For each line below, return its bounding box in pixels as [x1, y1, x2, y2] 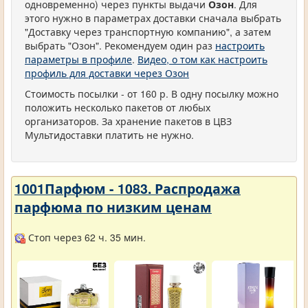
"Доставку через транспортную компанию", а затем [25, 25, 271, 38]
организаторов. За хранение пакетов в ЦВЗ [25, 114, 232, 128]
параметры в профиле [25, 52, 132, 66]
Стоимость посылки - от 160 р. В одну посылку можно [25, 87, 278, 100]
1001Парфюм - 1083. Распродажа [14, 179, 241, 198]
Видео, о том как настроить [137, 52, 267, 66]
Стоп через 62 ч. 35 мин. [25, 230, 146, 244]
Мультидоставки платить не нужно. [25, 128, 194, 142]
